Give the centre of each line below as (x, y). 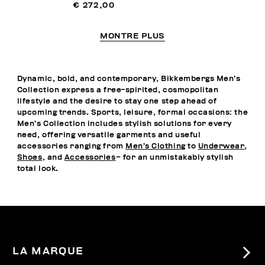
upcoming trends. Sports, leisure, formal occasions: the (132, 112)
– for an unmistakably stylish (174, 157)
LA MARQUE (48, 251)
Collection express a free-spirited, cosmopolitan (118, 90)
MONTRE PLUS (132, 36)
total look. (38, 169)
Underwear (221, 146)
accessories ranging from (71, 146)
